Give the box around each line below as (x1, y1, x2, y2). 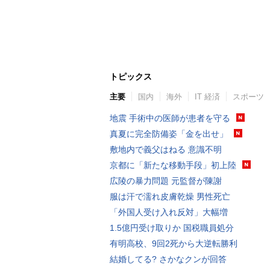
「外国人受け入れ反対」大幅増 (110, 207, 228, 217)
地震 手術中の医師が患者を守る (110, 113, 230, 123)
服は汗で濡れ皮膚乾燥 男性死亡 (110, 192, 230, 201)
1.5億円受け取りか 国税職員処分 (110, 223, 234, 233)
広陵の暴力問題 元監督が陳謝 (110, 176, 222, 186)
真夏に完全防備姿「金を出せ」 (110, 129, 228, 139)
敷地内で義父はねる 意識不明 (110, 145, 222, 154)
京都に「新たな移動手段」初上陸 (110, 160, 236, 170)
